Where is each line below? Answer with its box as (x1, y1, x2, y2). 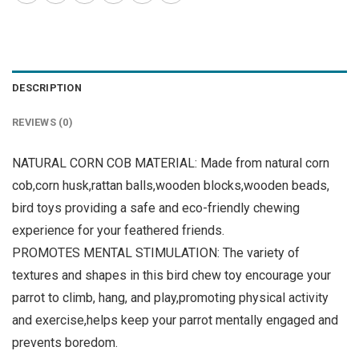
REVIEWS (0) (12, 116, 73, 129)
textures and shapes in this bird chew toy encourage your (12, 268, 331, 284)
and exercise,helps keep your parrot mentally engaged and (12, 313, 338, 329)
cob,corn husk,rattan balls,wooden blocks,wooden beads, (12, 178, 329, 194)
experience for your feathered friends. (12, 223, 224, 239)
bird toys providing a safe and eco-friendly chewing (12, 200, 300, 216)
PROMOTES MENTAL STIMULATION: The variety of (12, 245, 300, 261)
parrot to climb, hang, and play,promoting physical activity (12, 290, 329, 306)
